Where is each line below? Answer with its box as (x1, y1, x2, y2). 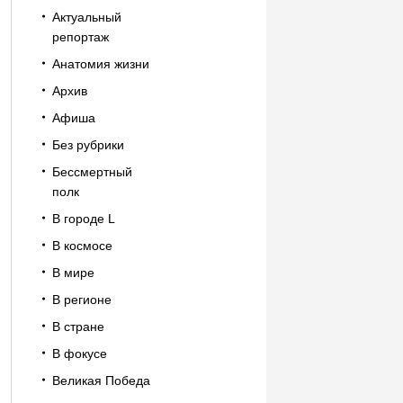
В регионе (51, 292, 112, 307)
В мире (51, 265, 94, 280)
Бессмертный (51, 165, 132, 179)
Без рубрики (51, 138, 124, 152)
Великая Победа (51, 373, 150, 388)
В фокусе (51, 346, 107, 361)
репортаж (51, 30, 109, 44)
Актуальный (51, 10, 121, 24)
